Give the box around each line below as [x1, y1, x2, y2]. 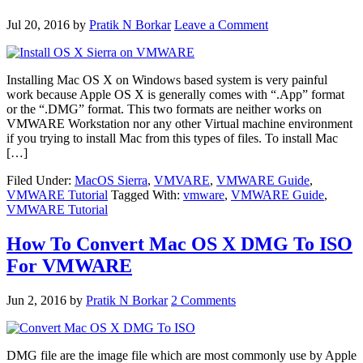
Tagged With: [111, 187, 183, 202]
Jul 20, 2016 [6, 17, 70, 32]
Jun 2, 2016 [6, 293, 66, 307]
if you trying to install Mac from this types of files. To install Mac [6, 130, 338, 145]
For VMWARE [6, 254, 132, 276]
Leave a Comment [174, 17, 268, 32]
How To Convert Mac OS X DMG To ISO [6, 233, 352, 254]
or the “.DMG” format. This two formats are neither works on [6, 101, 322, 116]
